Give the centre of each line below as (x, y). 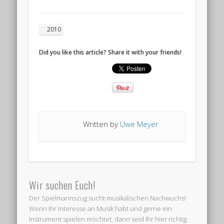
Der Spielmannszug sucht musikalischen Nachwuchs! (108, 198)
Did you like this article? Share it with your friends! (110, 52)
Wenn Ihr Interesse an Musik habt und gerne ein (101, 209)
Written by (102, 124)
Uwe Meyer (139, 124)
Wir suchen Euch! (62, 185)
